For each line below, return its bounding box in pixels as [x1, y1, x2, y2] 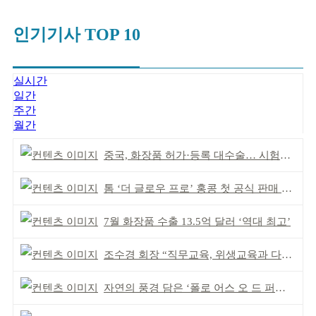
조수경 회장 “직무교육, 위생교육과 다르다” [104, 249, 281, 260]
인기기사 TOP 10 [13, 25, 140, 44]
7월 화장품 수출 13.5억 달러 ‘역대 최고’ [104, 216, 291, 227]
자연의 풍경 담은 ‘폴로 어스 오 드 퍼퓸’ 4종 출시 [104, 282, 275, 293]
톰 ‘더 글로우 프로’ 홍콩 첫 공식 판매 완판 [104, 183, 281, 194]
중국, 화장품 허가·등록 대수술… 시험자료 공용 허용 [104, 150, 280, 161]
